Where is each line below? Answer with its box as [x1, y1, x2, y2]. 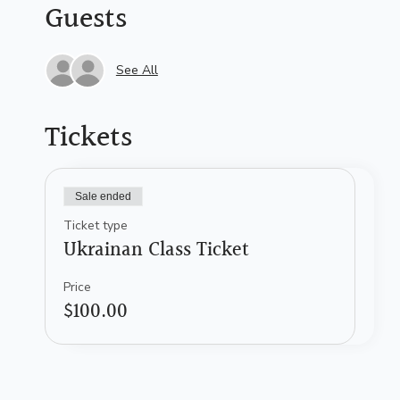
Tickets [44, 115, 132, 162]
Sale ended [74, 189, 131, 203]
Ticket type [62, 216, 128, 234]
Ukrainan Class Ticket [62, 234, 249, 266]
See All [115, 62, 158, 79]
